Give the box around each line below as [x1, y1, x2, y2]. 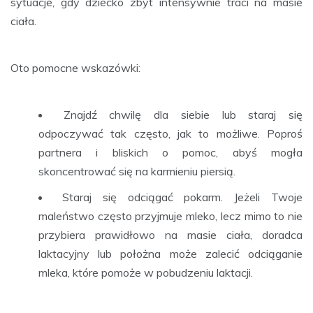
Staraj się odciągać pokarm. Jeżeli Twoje [61, 189, 303, 204]
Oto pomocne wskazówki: [10, 60, 140, 75]
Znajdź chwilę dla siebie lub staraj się [63, 107, 303, 122]
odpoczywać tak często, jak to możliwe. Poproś [38, 126, 303, 140]
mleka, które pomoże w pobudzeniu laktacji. [38, 265, 253, 279]
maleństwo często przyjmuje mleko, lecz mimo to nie [38, 208, 303, 223]
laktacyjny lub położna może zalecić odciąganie [38, 246, 303, 261]
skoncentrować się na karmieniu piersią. [38, 163, 235, 178]
